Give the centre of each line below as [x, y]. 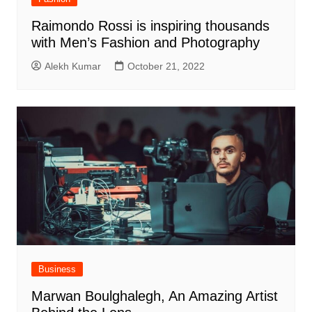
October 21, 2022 [166, 66]
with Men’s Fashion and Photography [145, 42]
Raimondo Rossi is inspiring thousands [150, 25]
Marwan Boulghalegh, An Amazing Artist [154, 296]
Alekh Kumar [72, 66]
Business [57, 270]
